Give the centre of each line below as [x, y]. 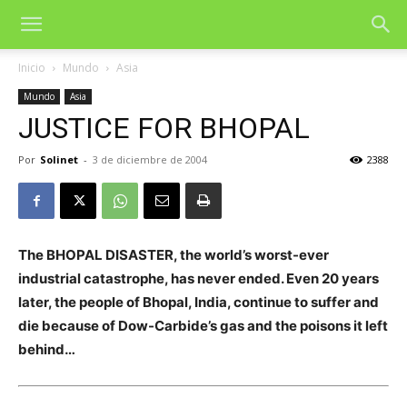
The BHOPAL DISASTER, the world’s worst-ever [174, 255]
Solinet [59, 159]
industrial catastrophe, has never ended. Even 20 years [199, 278]
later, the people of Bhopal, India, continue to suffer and [199, 302]
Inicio [32, 68]
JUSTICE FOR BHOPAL [164, 128]
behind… [47, 349]
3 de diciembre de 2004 [150, 159]
